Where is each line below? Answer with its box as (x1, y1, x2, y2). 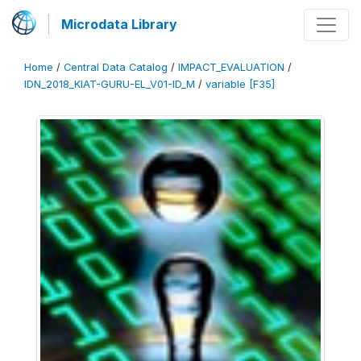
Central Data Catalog (64, 61, 168, 73)
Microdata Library (61, 16, 177, 32)
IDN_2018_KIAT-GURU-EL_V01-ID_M (24, 78, 195, 90)
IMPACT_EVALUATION (178, 61, 284, 73)
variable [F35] (205, 78, 275, 90)
